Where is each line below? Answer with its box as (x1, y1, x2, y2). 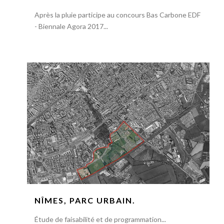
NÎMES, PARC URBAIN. (34, 195, 135, 205)
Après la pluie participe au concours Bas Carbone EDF (34, 10, 200, 19)
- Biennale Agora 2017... (34, 22, 108, 31)
